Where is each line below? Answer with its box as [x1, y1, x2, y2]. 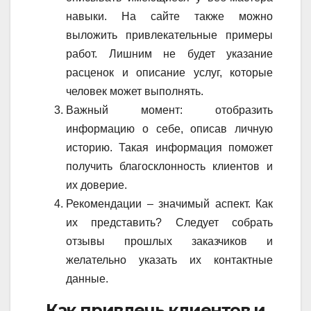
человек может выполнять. [66, 85, 203, 98]
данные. [66, 273, 108, 285]
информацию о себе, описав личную [66, 123, 273, 135]
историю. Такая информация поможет [66, 142, 273, 154]
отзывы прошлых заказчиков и [66, 235, 273, 248]
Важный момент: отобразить [66, 104, 273, 117]
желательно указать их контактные [66, 254, 273, 267]
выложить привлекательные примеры [66, 29, 273, 42]
